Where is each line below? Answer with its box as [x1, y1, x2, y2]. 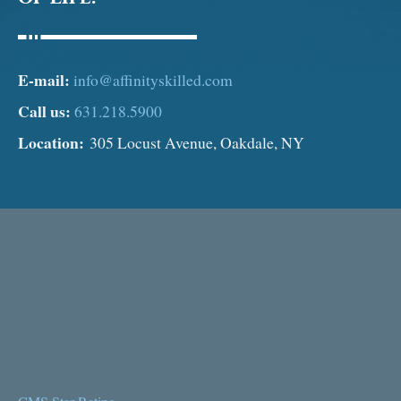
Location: [18, 130, 84, 154]
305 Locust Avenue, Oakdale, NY [84, 131, 304, 153]
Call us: [18, 98, 71, 123]
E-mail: [18, 67, 70, 91]
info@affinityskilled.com [73, 68, 233, 90]
